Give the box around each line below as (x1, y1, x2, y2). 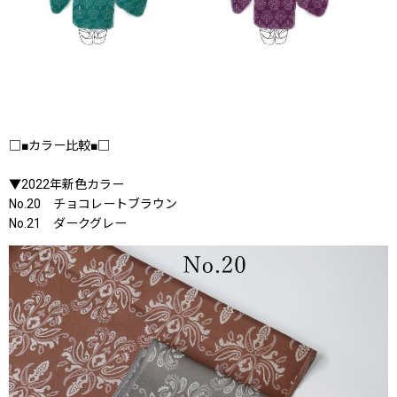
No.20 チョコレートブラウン (9, 196, 177, 211)
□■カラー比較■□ (9, 137, 110, 152)
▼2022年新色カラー (9, 176, 124, 191)
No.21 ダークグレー (9, 215, 127, 230)
